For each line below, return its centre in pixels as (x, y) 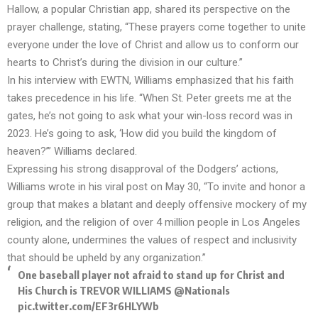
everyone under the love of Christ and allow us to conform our (153, 45)
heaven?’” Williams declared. (72, 152)
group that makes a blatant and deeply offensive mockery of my (157, 205)
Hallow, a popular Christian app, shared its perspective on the (149, 10)
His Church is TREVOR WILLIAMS (96, 291)
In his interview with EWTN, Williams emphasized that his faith (150, 81)
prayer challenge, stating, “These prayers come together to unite (157, 27)
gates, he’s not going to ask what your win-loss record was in (150, 116)
